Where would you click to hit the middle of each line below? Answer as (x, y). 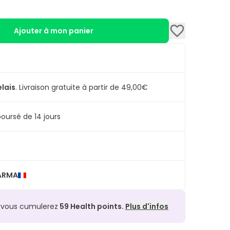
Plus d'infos (147, 207)
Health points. (97, 207)
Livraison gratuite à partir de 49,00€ (83, 88)
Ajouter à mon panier (54, 31)
